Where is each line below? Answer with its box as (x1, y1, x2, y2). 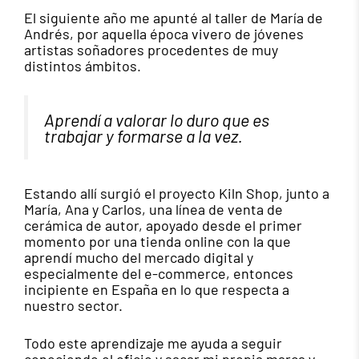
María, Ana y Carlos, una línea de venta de (24, 200, 283, 219)
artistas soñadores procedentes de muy (24, 40, 278, 58)
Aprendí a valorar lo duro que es (44, 108, 269, 130)
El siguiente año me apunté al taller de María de (24, 8, 323, 26)
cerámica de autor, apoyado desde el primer (24, 216, 302, 235)
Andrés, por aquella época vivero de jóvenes (24, 24, 304, 42)
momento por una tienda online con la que (24, 232, 291, 251)
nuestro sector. (24, 296, 123, 315)
